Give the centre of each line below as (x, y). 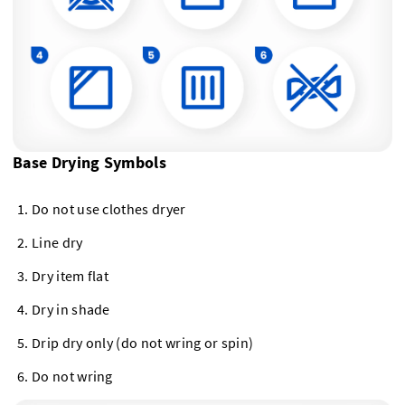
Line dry (57, 242)
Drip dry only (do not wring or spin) (143, 343)
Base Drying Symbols (89, 162)
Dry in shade (71, 309)
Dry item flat (71, 276)
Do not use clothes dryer (109, 209)
